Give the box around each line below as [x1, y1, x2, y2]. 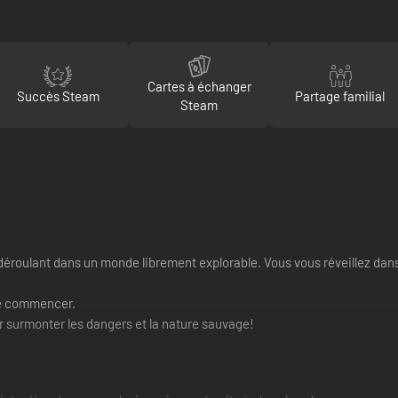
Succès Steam [16, 87, 99, 104]
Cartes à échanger [147, 78, 251, 94]
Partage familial [295, 87, 386, 104]
